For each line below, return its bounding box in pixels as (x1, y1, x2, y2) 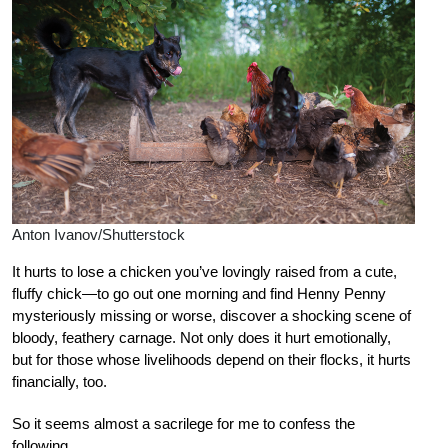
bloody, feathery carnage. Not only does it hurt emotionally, (12, 329, 391, 347)
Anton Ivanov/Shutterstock (12, 226, 185, 244)
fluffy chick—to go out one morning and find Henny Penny (12, 285, 386, 303)
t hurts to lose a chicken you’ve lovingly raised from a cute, (16, 263, 397, 281)
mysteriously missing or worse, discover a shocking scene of (12, 307, 411, 325)
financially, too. (12, 373, 107, 391)
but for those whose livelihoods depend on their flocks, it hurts (12, 351, 411, 369)
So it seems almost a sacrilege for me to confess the (12, 415, 355, 433)
